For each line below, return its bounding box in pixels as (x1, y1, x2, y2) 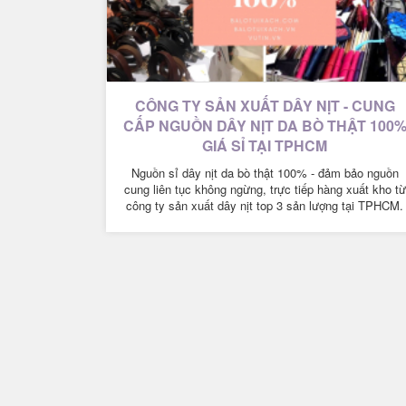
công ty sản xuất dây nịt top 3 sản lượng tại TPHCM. (126, 196, 403, 214)
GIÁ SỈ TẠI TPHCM (202, 134, 327, 156)
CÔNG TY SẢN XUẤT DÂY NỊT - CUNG (134, 94, 395, 116)
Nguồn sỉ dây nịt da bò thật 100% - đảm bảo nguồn (130, 163, 399, 181)
